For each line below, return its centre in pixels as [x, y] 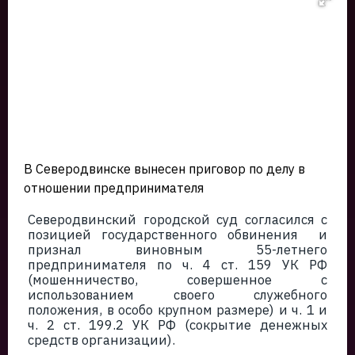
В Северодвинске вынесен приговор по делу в [164, 168]
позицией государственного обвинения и [177, 235]
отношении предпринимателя [114, 187]
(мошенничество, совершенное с [177, 280]
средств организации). [101, 340]
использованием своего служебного [177, 295]
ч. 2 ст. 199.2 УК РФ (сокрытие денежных [177, 325]
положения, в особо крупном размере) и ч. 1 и [177, 310]
